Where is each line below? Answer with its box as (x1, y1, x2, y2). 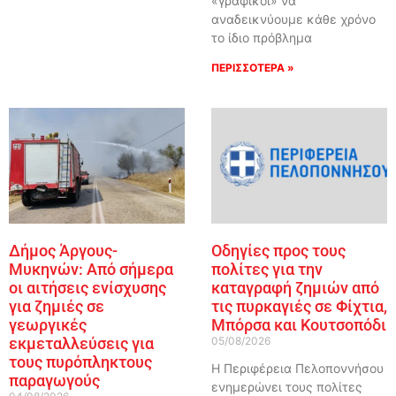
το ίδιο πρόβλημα (210, 30, 312, 46)
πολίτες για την (210, 260, 323, 279)
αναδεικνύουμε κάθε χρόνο (210, 11, 376, 27)
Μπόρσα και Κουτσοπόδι (210, 316, 386, 335)
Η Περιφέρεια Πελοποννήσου (210, 361, 384, 377)
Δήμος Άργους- (8, 241, 118, 261)
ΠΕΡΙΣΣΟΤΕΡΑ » (210, 61, 294, 75)
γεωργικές (8, 316, 87, 335)
